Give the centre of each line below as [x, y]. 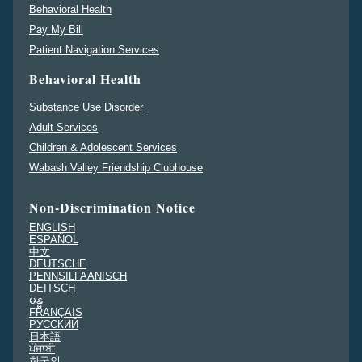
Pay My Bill [56, 29]
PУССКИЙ [54, 324]
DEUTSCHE [58, 263]
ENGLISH [52, 227]
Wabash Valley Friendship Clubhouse [116, 167]
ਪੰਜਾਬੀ [42, 348]
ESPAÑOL [54, 239]
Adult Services [63, 127]
